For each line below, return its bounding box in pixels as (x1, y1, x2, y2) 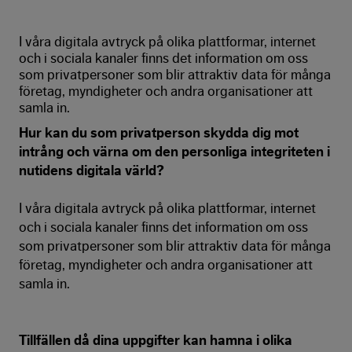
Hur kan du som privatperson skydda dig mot (19, 126, 299, 140)
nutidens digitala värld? (19, 163, 164, 178)
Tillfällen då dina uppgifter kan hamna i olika (19, 333, 292, 347)
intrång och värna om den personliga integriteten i (19, 145, 330, 159)
